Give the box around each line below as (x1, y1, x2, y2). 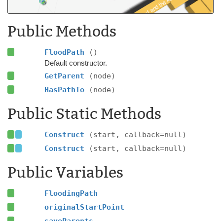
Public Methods (7, 22, 116, 40)
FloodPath (44, 47, 89, 57)
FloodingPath (44, 188, 98, 198)
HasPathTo (44, 85, 89, 94)
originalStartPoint (44, 202, 124, 212)
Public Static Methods (7, 105, 161, 123)
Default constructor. (44, 58, 107, 67)
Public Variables (7, 163, 123, 182)
